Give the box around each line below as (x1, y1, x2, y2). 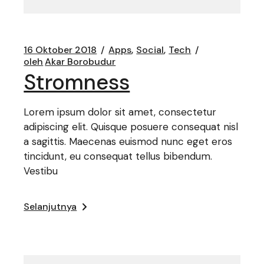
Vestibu (24, 164, 58, 178)
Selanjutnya (24, 200, 77, 213)
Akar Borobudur (45, 55, 116, 68)
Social (136, 44, 164, 57)
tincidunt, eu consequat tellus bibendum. (24, 150, 213, 163)
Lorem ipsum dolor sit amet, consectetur (24, 105, 217, 119)
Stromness (24, 68, 130, 97)
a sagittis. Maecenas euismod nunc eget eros (24, 135, 233, 148)
